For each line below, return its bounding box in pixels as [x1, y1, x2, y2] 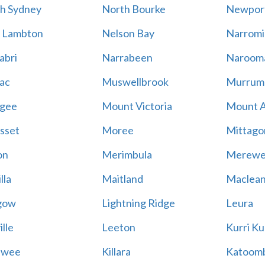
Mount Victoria [101, 99, 172, 112]
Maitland [101, 172, 143, 185]
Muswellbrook [101, 75, 169, 88]
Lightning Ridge [101, 196, 175, 209]
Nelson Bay [101, 27, 154, 40]
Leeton [101, 221, 135, 234]
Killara [101, 245, 131, 258]
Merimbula [101, 148, 152, 161]
